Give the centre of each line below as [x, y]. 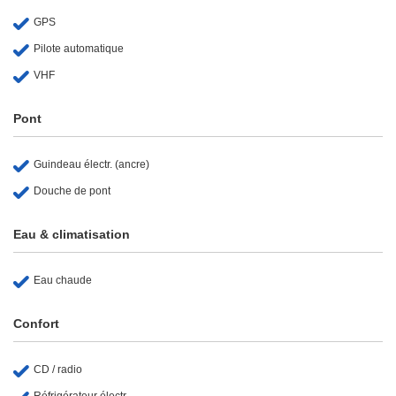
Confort [36, 323]
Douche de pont [72, 190]
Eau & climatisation [72, 234]
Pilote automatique [79, 48]
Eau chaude [63, 280]
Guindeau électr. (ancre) [91, 164]
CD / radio [58, 369]
